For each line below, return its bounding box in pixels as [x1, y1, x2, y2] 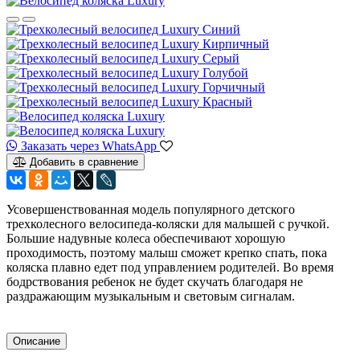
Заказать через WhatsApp [18, 138, 160, 153]
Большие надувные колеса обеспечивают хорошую [6, 231, 285, 245]
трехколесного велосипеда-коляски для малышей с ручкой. [6, 216, 329, 231]
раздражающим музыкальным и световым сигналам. [6, 288, 295, 303]
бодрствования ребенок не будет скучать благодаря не [6, 274, 303, 288]
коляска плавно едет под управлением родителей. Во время [6, 260, 333, 274]
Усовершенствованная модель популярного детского [6, 202, 295, 216]
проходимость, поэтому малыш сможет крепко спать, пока [6, 245, 327, 260]
